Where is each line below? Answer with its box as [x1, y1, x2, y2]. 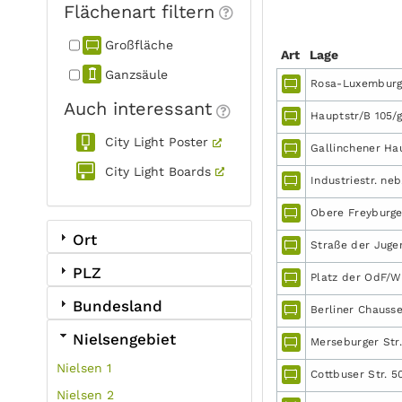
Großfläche [105, 38, 173, 52]
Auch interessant [64, 98, 212, 119]
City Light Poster [105, 135, 208, 149]
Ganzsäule [105, 66, 168, 82]
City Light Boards [105, 163, 211, 179]
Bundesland [73, 297, 162, 315]
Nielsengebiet [73, 330, 176, 348]
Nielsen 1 [57, 361, 112, 375]
